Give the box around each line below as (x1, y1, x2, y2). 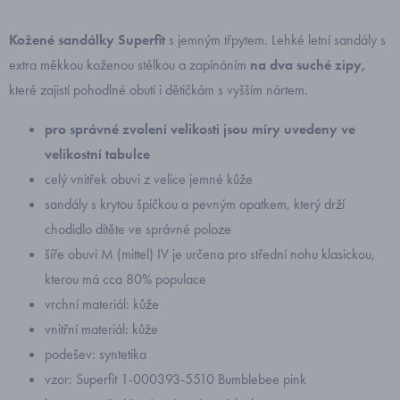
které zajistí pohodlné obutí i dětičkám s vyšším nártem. (9, 80, 308, 99)
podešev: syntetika (45, 345, 146, 363)
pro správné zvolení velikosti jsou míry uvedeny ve (45, 120, 355, 138)
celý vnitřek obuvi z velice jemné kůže (45, 170, 253, 188)
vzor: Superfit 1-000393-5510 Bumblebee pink (45, 370, 306, 388)
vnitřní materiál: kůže (45, 320, 158, 338)
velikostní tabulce (45, 145, 150, 163)
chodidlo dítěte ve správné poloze (45, 220, 231, 238)
